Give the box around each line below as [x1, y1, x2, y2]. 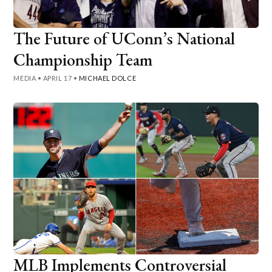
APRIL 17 [42, 73, 72, 82]
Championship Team [13, 48, 153, 70]
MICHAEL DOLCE [78, 73, 137, 82]
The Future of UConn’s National [13, 27, 236, 49]
